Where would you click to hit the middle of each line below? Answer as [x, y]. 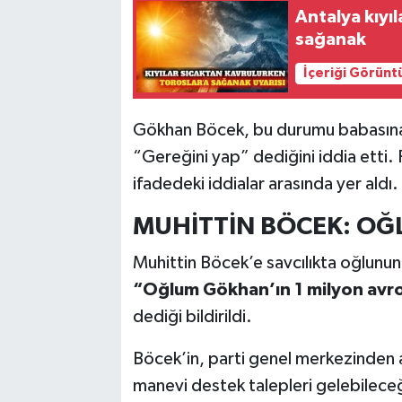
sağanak [331, 39]
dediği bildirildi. [192, 317]
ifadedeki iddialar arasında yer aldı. [265, 184]
